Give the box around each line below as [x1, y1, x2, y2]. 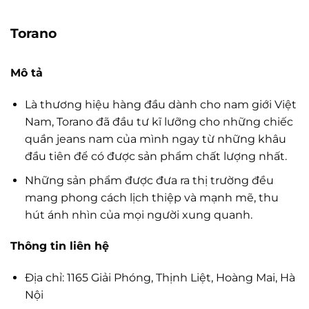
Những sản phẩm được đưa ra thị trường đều [24, 173, 274, 187]
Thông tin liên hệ [10, 239, 109, 253]
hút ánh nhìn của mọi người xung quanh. [24, 208, 252, 221]
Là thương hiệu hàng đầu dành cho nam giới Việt [24, 98, 297, 111]
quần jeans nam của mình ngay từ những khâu [24, 132, 286, 146]
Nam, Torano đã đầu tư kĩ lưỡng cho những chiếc [24, 115, 293, 128]
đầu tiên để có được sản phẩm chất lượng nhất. [24, 150, 287, 163]
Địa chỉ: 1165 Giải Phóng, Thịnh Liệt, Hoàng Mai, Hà [24, 271, 295, 285]
